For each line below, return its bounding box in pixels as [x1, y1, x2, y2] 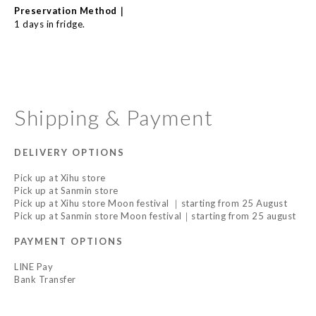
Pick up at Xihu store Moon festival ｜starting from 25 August [14, 197, 287, 209]
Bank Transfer [14, 274, 76, 285]
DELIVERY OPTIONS [14, 147, 125, 158]
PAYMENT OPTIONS [14, 236, 123, 247]
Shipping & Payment [14, 104, 213, 130]
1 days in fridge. [14, 18, 85, 30]
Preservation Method [14, 5, 117, 16]
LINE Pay [14, 261, 53, 272]
